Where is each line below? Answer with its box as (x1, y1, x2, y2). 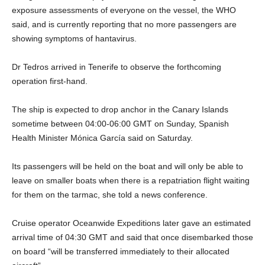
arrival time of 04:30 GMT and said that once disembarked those (12, 232, 253, 242)
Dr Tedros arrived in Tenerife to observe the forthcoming (12, 62, 221, 72)
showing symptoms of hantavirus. (12, 33, 137, 43)
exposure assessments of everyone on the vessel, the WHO (12, 5, 236, 15)
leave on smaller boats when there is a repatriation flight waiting (12, 175, 250, 185)
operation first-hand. (12, 76, 88, 86)
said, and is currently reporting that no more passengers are (12, 19, 237, 29)
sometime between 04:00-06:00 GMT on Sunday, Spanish (12, 118, 229, 128)
